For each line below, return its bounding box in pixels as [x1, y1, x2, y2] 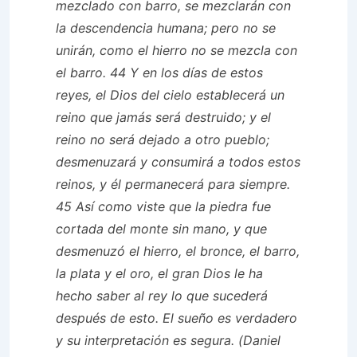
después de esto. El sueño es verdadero [56, 310, 297, 326]
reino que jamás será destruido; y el [56, 109, 271, 125]
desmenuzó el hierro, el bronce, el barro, [56, 243, 300, 259]
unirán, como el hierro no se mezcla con [56, 42, 297, 58]
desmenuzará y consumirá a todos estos [56, 154, 300, 170]
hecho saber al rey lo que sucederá [56, 288, 268, 304]
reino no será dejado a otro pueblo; [56, 131, 269, 147]
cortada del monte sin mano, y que [56, 221, 267, 237]
